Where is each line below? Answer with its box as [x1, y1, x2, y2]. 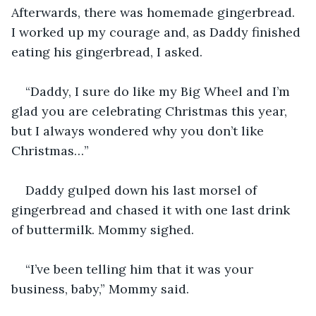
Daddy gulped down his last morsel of [25, 181, 260, 198]
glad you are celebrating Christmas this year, [11, 102, 291, 119]
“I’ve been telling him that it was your [25, 260, 257, 277]
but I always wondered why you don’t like [11, 122, 267, 139]
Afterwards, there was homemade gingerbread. [11, 4, 298, 20]
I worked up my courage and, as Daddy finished [11, 23, 304, 40]
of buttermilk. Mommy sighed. [11, 221, 194, 238]
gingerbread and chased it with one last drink [11, 201, 293, 218]
